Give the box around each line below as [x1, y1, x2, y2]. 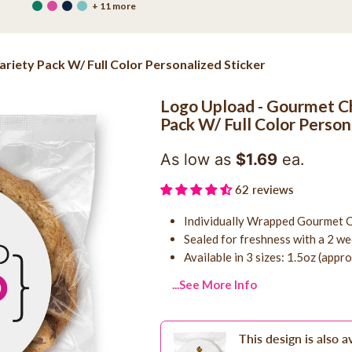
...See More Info [171, 277, 257, 291]
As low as [159, 149, 236, 169]
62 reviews [234, 181, 294, 196]
